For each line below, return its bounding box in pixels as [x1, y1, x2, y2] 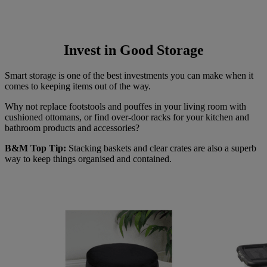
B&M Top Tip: [5, 142, 69, 153]
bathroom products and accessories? [5, 122, 139, 133]
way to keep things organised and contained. [5, 153, 172, 164]
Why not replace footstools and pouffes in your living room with [5, 101, 246, 111]
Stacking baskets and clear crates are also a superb [69, 142, 256, 153]
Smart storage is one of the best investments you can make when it [5, 70, 253, 80]
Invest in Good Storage [63, 42, 204, 58]
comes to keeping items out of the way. [5, 80, 151, 91]
